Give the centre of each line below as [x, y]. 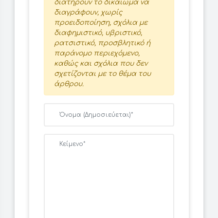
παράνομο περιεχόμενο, [97, 54]
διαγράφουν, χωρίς [88, 13]
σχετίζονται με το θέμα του [102, 74]
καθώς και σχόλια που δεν [101, 64]
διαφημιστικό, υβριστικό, [98, 33]
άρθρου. [69, 84]
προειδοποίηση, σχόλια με [101, 23]
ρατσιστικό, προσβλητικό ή [102, 43]
